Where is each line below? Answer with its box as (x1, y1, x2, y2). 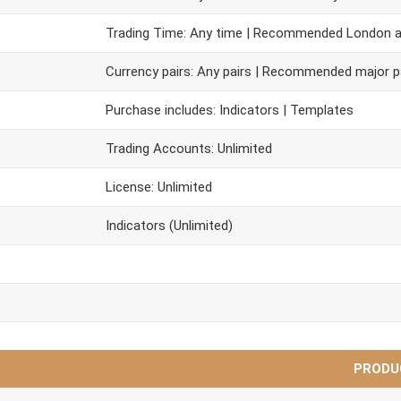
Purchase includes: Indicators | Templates (106, 102, 354, 118)
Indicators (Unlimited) (106, 218, 233, 234)
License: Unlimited (106, 179, 212, 195)
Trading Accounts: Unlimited (106, 141, 272, 157)
